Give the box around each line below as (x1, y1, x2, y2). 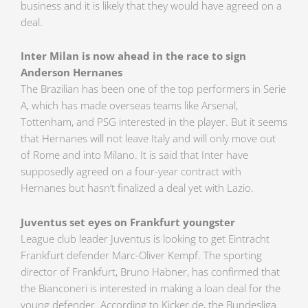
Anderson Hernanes (21, 65, 122, 80)
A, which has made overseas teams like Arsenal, (21, 98, 238, 113)
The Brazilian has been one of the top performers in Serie (21, 82, 286, 96)
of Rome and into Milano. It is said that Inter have (21, 148, 248, 162)
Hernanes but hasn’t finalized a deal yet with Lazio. (21, 181, 254, 195)
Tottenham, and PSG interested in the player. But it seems (21, 115, 287, 129)
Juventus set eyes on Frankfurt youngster (21, 214, 235, 229)
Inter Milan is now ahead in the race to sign (21, 49, 246, 63)
